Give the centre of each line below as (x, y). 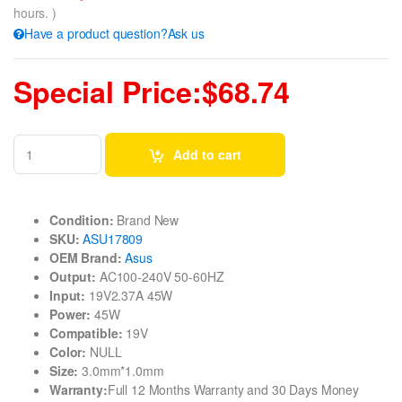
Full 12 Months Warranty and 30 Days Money (233, 389)
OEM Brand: (86, 257)
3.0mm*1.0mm (121, 370)
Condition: (82, 219)
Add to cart (222, 154)
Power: (70, 314)
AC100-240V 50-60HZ (160, 276)
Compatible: (86, 332)
